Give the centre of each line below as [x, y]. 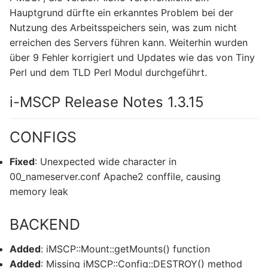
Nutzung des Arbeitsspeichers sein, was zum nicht [123, 27]
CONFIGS [43, 137]
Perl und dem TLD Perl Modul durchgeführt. [108, 72]
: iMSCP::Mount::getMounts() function [125, 249]
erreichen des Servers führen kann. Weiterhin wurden [129, 42]
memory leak [39, 192]
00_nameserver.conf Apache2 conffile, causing [115, 177]
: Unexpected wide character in [106, 162]
